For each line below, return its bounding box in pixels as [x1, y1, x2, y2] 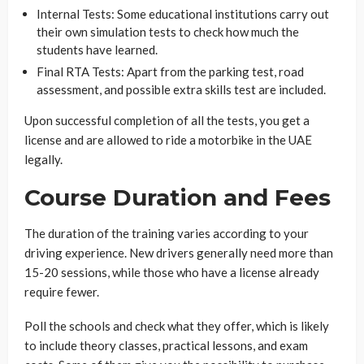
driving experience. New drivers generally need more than [24, 245, 333, 260]
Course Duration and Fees [24, 183, 331, 211]
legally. [24, 151, 63, 167]
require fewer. [24, 284, 99, 299]
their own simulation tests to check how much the [37, 24, 299, 39]
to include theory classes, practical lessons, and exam [24, 337, 308, 353]
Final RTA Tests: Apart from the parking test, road [37, 63, 304, 79]
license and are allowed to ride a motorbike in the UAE [24, 132, 312, 147]
